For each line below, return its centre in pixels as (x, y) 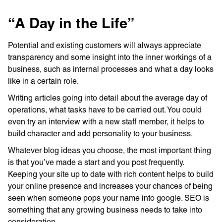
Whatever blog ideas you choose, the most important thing (110, 150)
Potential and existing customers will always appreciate (105, 45)
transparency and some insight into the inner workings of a (110, 57)
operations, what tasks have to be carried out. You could (105, 110)
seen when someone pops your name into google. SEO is (109, 198)
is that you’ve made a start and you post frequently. (96, 162)
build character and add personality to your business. (100, 134)
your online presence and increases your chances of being (110, 186)
